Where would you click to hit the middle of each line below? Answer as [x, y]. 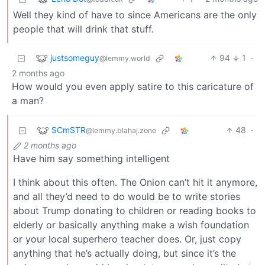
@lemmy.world [125, 58]
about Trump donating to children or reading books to [135, 211]
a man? [28, 101]
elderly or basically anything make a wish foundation [131, 225]
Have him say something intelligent [91, 159]
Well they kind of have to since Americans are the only [135, 15]
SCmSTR [69, 130]
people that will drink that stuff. [83, 29]
